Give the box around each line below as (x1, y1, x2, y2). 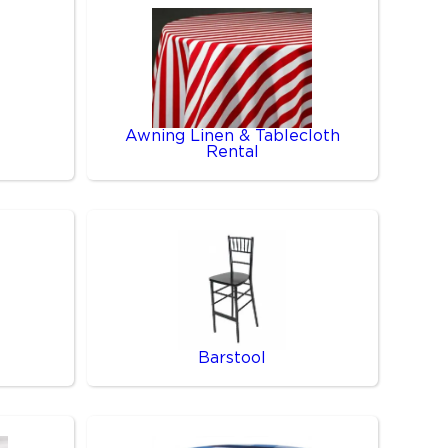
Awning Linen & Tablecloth (124, 126, 340, 146)
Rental (205, 142, 259, 162)
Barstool (198, 348, 267, 368)
